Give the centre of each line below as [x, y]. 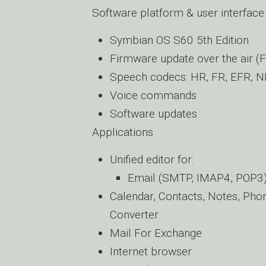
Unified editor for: [152, 159]
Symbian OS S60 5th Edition [179, 40]
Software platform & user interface [178, 13]
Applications [123, 132]
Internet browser [151, 251]
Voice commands [153, 95]
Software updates [153, 114]
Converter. [135, 215]
